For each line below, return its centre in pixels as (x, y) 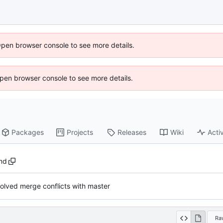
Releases (132, 132)
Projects (80, 132)
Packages (28, 132)
